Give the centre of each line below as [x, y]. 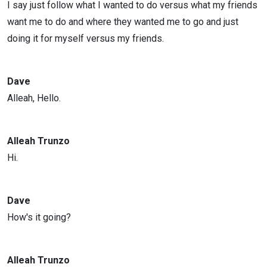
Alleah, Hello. [34, 98]
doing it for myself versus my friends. [86, 38]
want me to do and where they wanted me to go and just [123, 22]
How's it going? [39, 217]
